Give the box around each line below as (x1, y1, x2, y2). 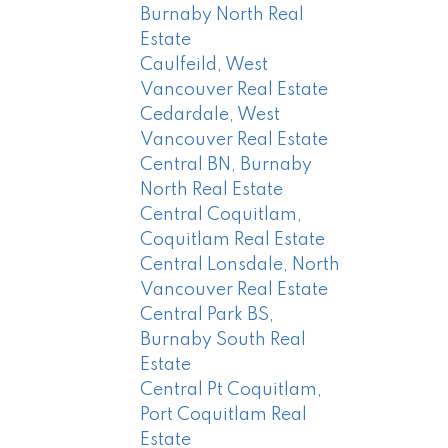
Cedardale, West (140, 106, 281, 125)
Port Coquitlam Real (140, 406, 308, 425)
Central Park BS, (140, 306, 275, 325)
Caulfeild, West (140, 56, 269, 75)
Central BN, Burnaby (140, 156, 313, 175)
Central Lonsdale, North (140, 256, 341, 275)
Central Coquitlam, (140, 206, 303, 225)
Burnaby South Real (140, 331, 307, 350)
